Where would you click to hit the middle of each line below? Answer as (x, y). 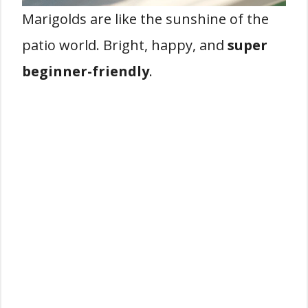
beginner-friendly (86, 71)
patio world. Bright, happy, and (125, 45)
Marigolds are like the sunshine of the (145, 19)
